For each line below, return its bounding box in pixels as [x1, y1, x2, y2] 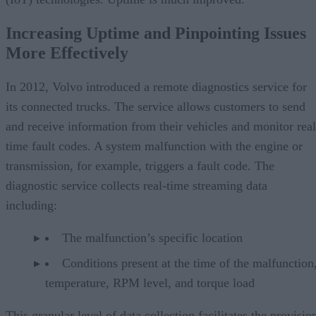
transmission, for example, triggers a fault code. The [6, 158, 274, 173]
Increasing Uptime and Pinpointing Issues [6, 23, 306, 42]
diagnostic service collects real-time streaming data [6, 178, 267, 193]
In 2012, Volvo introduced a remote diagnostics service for [6, 79, 307, 94]
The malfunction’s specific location [62, 230, 243, 245]
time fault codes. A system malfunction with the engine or [6, 138, 303, 153]
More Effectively [6, 43, 128, 62]
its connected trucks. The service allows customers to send [6, 99, 305, 114]
